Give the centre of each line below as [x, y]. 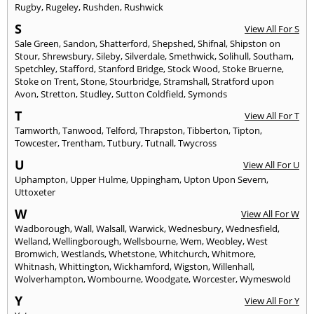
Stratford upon [243, 81]
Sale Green [37, 43]
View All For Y [272, 300]
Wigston [191, 266]
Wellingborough [86, 241]
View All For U [271, 164]
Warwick [146, 228]
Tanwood [82, 130]
